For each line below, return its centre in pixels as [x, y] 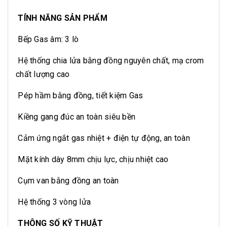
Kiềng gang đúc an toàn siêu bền [75, 117]
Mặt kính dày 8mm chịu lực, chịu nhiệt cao [93, 159]
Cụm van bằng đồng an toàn [68, 180]
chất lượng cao [44, 74]
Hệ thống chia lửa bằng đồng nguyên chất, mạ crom [110, 60]
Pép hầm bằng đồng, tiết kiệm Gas [80, 95]
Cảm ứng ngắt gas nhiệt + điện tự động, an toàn [103, 138]
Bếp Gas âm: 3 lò [48, 39]
